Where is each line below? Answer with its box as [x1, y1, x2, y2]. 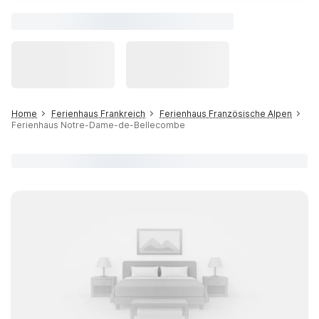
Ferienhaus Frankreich [51, 108, 145, 119]
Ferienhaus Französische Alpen [159, 108, 292, 119]
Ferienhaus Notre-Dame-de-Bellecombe [11, 120, 185, 130]
